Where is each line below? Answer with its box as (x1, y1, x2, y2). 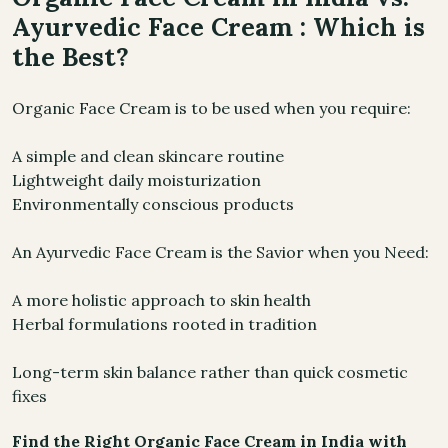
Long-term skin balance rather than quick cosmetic (12, 362, 408, 382)
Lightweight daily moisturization (12, 170, 261, 190)
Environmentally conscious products (12, 194, 294, 214)
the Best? (12, 41, 129, 73)
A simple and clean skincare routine (12, 146, 284, 166)
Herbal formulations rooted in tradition (12, 314, 317, 334)
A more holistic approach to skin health (12, 290, 311, 310)
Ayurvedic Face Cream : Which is (12, 11, 425, 43)
